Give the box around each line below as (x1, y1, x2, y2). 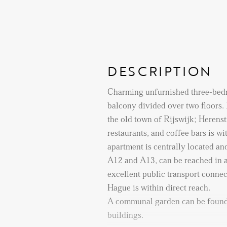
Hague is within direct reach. (107, 183, 210, 192)
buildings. (107, 210, 143, 219)
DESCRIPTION (107, 60, 212, 81)
